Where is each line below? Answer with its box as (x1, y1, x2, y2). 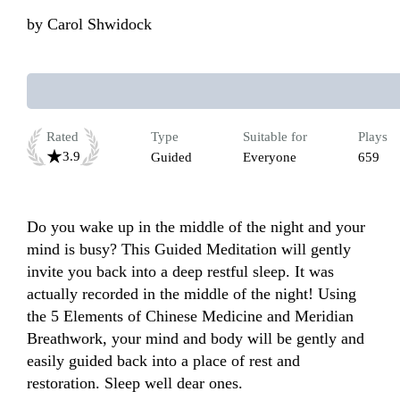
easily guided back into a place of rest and (27, 352, 300, 371)
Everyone (243, 150, 296, 165)
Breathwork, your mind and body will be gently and (27, 329, 364, 348)
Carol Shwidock (47, 15, 152, 34)
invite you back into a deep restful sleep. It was (27, 262, 334, 281)
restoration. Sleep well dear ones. (27, 374, 243, 393)
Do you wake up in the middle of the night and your (27, 218, 365, 237)
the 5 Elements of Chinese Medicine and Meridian (27, 307, 354, 326)
